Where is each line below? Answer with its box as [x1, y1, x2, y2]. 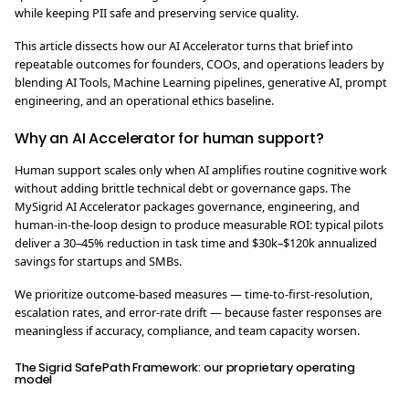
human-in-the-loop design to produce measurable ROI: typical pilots [15, 216, 383, 233]
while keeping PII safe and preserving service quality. [15, 5, 299, 21]
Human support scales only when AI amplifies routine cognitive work [15, 162, 387, 178]
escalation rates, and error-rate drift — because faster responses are [15, 304, 382, 320]
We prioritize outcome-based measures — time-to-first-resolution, [15, 286, 372, 302]
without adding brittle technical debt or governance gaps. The [15, 180, 351, 196]
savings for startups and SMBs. [15, 253, 182, 269]
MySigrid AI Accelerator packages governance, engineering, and [15, 198, 360, 215]
